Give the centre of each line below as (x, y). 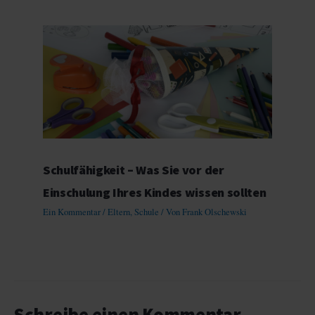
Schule (147, 212)
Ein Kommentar (72, 212)
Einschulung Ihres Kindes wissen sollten (155, 193)
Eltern (119, 212)
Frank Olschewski (215, 212)
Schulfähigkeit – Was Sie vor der (134, 170)
